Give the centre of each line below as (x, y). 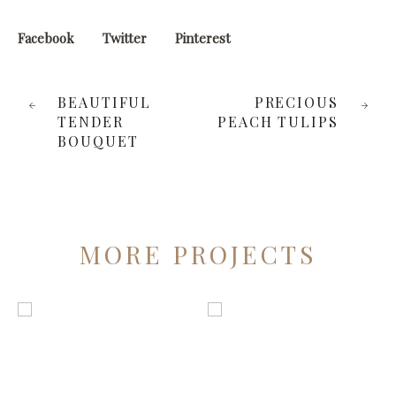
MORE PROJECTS (198, 254)
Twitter (125, 38)
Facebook (46, 38)
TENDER (91, 121)
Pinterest (203, 38)
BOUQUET (98, 141)
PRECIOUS (296, 102)
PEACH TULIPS (278, 121)
